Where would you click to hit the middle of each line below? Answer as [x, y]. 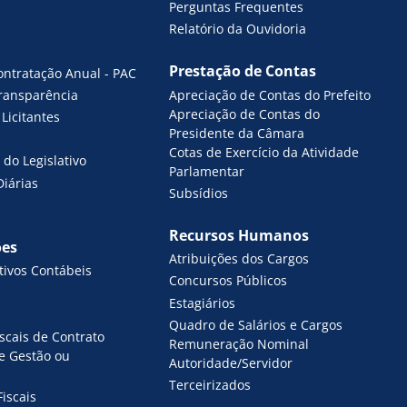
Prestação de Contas [243, 71]
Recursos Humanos [239, 235]
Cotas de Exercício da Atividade [264, 152]
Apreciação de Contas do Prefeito [270, 94]
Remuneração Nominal [239, 343]
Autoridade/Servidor [231, 362]
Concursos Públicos [228, 281]
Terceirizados [210, 385]
